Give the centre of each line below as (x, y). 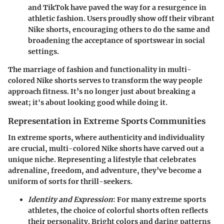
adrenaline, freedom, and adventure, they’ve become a (105, 170)
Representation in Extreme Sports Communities (107, 121)
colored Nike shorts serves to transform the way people (105, 81)
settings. (43, 52)
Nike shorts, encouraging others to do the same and (119, 30)
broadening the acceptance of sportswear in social (116, 41)
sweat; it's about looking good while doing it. (88, 103)
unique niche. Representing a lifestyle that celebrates (102, 159)
